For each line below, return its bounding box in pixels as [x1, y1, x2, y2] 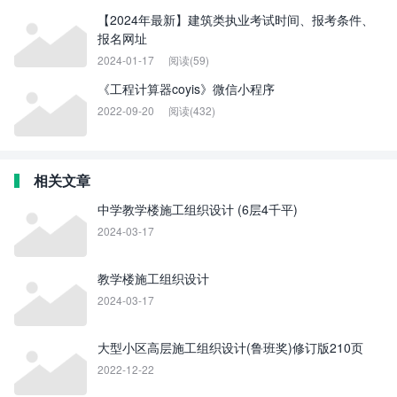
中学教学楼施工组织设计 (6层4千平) [97, 200, 298, 218]
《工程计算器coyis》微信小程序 [97, 80, 275, 97]
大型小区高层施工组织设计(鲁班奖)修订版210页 [97, 339, 363, 356]
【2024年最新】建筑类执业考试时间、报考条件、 [97, 11, 374, 28]
